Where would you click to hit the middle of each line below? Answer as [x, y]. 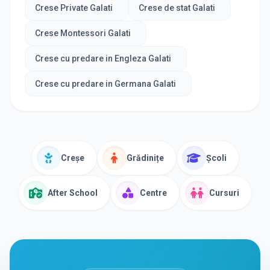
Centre [153, 193]
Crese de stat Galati [177, 8]
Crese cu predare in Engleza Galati [103, 58]
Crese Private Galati [74, 8]
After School [73, 193]
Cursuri [224, 193]
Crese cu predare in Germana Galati [105, 83]
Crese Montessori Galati [83, 33]
